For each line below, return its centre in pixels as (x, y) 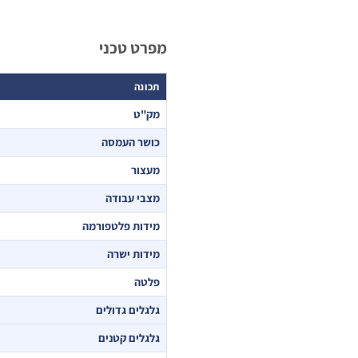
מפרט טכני (133, 48)
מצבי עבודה (133, 198)
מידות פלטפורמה (121, 226)
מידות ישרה (133, 254)
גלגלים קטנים (129, 338)
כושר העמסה (131, 142)
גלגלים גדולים (128, 310)
